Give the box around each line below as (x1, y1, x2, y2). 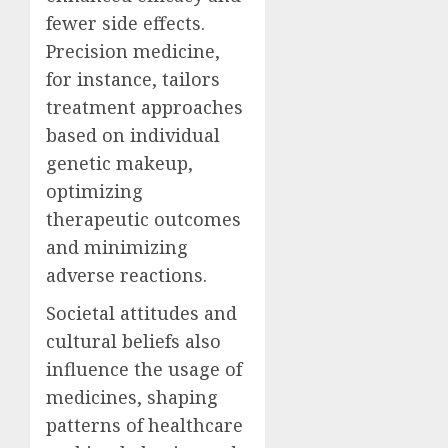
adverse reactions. (46, 263, 207, 288)
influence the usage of (46, 357, 242, 382)
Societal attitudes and (46, 301, 237, 326)
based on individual (46, 123, 220, 148)
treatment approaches (46, 95, 243, 120)
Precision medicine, (46, 39, 220, 64)
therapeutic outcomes (46, 207, 241, 232)
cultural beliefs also (46, 329, 221, 354)
